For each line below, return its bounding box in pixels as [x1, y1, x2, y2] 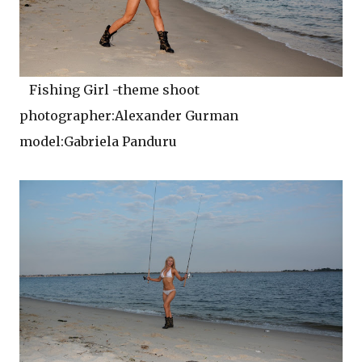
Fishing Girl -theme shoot [19, 82, 200, 99]
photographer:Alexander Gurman [19, 107, 238, 124]
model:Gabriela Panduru [19, 133, 177, 150]
